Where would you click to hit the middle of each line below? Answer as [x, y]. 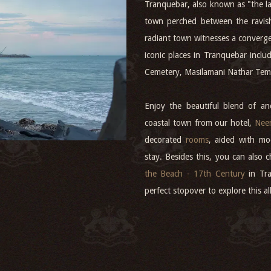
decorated [165, 140]
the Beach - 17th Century [194, 174]
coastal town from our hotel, [199, 123]
